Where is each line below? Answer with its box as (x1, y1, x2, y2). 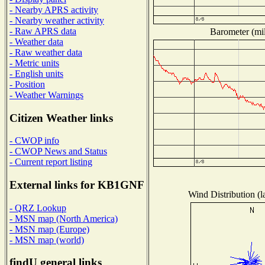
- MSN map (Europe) (9, 224, 89, 234)
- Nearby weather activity (9, 15, 104, 25)
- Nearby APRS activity (9, 4, 98, 15)
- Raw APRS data (9, 25, 76, 36)
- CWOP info (9, 135, 59, 146)
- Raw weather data (9, 47, 82, 57)
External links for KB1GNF (9, 179, 144, 192)
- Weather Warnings (9, 89, 83, 100)
